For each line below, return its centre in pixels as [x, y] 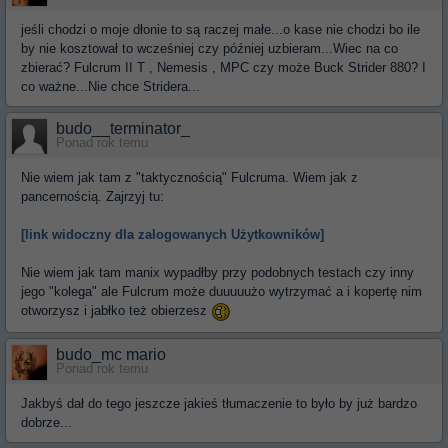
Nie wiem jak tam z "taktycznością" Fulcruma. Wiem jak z [189, 178]
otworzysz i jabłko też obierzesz [116, 311]
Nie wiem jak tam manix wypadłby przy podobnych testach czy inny [217, 273]
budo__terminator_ [123, 129]
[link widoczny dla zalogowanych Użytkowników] [172, 235]
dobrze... [46, 422]
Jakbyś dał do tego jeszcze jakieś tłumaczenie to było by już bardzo [219, 403]
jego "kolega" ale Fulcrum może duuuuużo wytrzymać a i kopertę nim [221, 292]
